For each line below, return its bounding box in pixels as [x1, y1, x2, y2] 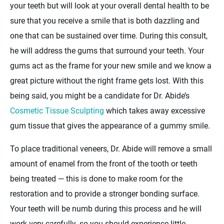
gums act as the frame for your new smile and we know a [10, 60, 211, 71]
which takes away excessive [104, 105, 205, 116]
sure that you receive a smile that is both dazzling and [10, 15, 199, 26]
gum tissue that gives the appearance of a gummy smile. [10, 120, 210, 131]
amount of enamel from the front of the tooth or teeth [10, 158, 197, 169]
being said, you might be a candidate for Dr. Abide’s [10, 90, 189, 101]
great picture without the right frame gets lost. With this [10, 75, 203, 86]
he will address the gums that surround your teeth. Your [10, 45, 204, 56]
